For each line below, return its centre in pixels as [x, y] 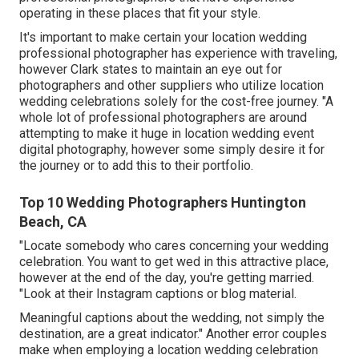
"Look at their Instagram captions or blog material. [158, 293]
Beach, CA [53, 221]
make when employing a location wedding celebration [169, 349]
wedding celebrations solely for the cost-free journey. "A [176, 101]
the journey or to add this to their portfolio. [136, 165]
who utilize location [268, 85]
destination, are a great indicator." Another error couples [173, 333]
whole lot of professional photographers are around [163, 117]
